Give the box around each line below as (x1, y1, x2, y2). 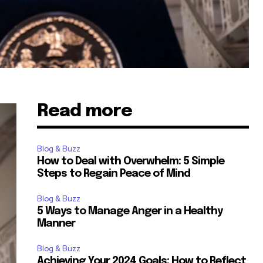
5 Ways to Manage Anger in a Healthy (37, 206, 223, 217)
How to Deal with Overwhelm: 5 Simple (37, 156, 225, 167)
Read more (37, 102, 133, 121)
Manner (37, 218, 78, 230)
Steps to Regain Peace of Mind (37, 168, 191, 180)
